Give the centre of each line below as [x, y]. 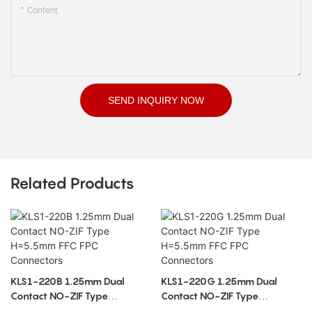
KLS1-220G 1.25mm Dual [219, 281]
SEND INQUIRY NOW [156, 100]
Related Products [72, 184]
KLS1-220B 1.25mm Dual [68, 281]
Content [42, 10]
